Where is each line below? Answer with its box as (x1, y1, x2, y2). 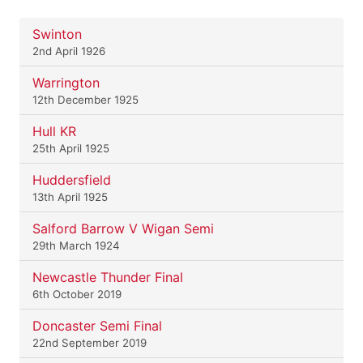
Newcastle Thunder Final (32, 268, 183, 285)
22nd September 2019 (32, 335, 147, 349)
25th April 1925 (32, 141, 109, 155)
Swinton (32, 25, 82, 42)
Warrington (32, 74, 100, 91)
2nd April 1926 (32, 44, 105, 58)
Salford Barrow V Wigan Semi (32, 220, 214, 237)
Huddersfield (32, 171, 111, 188)
